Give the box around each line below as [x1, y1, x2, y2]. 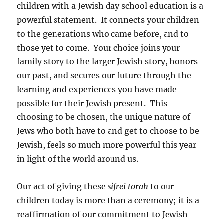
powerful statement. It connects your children [17, 15, 200, 25]
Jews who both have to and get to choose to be [17, 126, 200, 136]
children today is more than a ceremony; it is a [17, 195, 200, 206]
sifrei [108, 181, 128, 192]
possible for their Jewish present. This [17, 98, 167, 109]
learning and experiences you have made [17, 84, 177, 95]
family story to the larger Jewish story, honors [17, 56, 198, 67]
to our [148, 181, 174, 192]
